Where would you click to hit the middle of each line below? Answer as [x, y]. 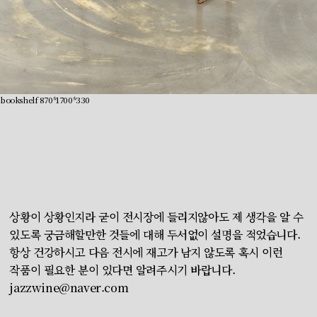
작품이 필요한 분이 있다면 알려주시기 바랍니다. [122, 270]
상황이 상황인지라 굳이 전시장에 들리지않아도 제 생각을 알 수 [156, 217]
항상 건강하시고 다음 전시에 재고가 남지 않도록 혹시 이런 [146, 252]
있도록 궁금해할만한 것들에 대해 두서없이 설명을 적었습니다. [155, 234]
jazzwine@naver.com [69, 287]
